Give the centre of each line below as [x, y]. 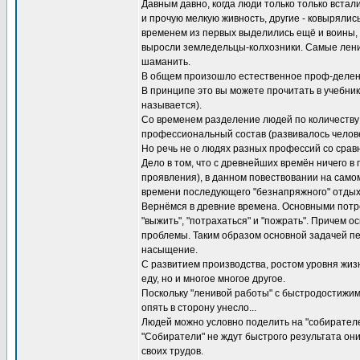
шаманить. [166, 62]
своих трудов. [172, 351]
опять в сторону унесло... [199, 308]
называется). [172, 105]
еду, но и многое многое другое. [213, 279]
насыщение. [170, 250]
